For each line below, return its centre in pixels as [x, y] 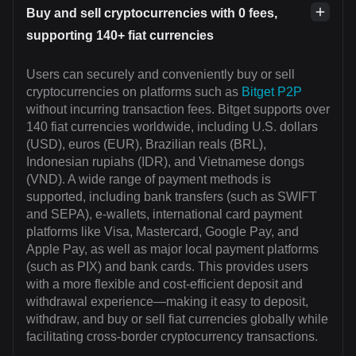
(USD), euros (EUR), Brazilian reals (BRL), [146, 145]
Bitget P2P [272, 92]
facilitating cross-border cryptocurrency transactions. [172, 337]
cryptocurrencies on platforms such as [134, 92]
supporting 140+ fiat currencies [120, 36]
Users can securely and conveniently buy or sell [161, 75]
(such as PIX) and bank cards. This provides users [167, 267]
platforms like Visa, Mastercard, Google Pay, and [163, 232]
